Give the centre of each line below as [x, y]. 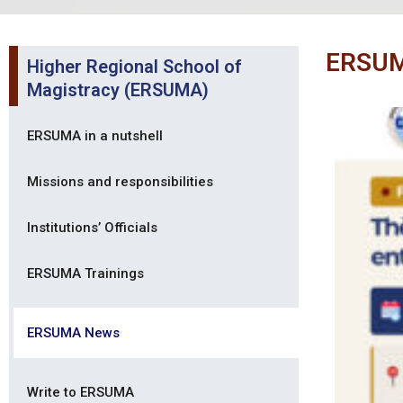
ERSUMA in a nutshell [95, 136]
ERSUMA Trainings [85, 274]
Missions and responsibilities [120, 182]
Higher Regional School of [134, 67]
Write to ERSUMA [81, 393]
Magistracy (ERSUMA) [118, 90]
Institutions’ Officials [92, 228]
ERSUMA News [73, 333]
